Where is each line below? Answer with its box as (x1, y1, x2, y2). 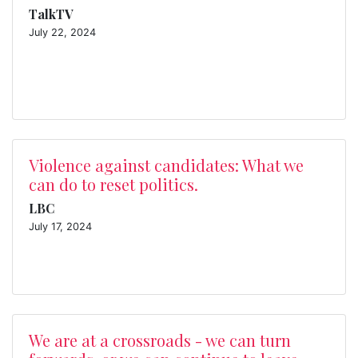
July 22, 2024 (29, 26, 96, 38)
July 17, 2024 (29, 221, 92, 233)
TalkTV (29, 6, 74, 22)
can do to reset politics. (29, 173, 198, 195)
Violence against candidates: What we (29, 154, 304, 176)
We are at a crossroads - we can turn (29, 329, 291, 351)
